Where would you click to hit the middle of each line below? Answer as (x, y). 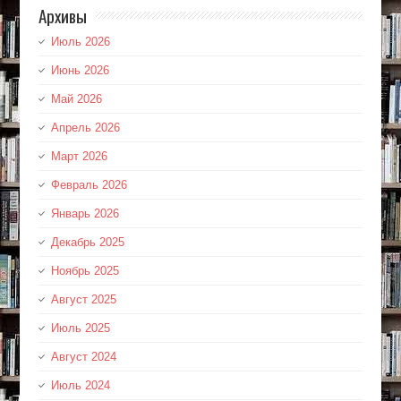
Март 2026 (79, 157)
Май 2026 (76, 99)
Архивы (62, 16)
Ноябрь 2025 (85, 271)
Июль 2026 (80, 42)
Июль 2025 (80, 328)
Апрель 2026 (85, 128)
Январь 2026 (85, 214)
